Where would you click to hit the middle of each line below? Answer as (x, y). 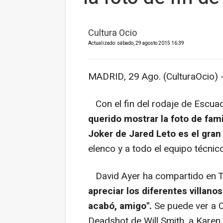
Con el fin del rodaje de (141, 104)
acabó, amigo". (120, 206)
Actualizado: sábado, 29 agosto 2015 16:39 (136, 43)
